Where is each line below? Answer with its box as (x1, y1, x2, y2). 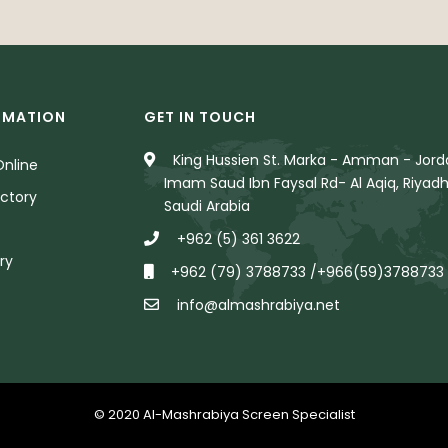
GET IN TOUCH (144, 106, 256, 127)
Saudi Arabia (164, 195, 250, 216)
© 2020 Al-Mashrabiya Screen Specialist (93, 405, 355, 425)
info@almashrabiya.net (173, 294, 340, 315)
